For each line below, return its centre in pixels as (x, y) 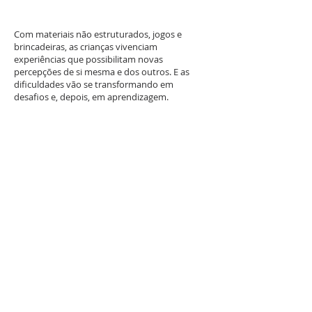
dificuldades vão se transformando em (94, 84)
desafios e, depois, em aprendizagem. (91, 97)
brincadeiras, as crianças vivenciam (86, 47)
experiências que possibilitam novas (88, 59)
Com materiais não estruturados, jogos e (98, 34)
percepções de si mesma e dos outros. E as (102, 72)
